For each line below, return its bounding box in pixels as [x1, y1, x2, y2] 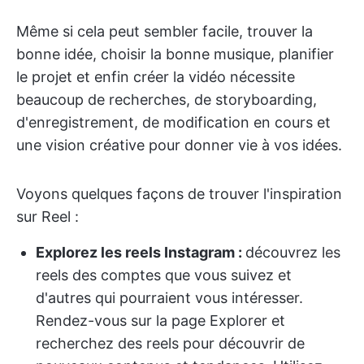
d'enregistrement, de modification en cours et [16, 114, 331, 132]
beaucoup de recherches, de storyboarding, [16, 91, 317, 109]
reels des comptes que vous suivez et [36, 266, 292, 284]
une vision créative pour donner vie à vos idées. [16, 136, 342, 154]
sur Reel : [16, 208, 79, 226]
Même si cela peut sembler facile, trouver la [16, 23, 313, 41]
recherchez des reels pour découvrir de [36, 335, 305, 353]
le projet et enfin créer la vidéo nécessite [16, 68, 295, 86]
